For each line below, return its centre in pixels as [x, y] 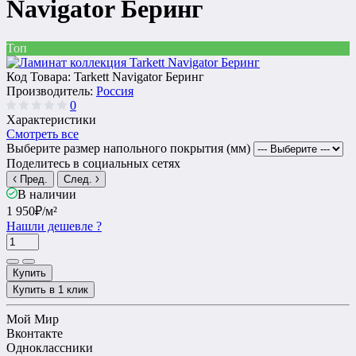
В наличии [47, 194]
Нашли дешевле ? [54, 226]
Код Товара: [40, 76]
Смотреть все [43, 133]
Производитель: [51, 91]
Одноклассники [50, 347]
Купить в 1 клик [50, 289]
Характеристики [51, 119]
